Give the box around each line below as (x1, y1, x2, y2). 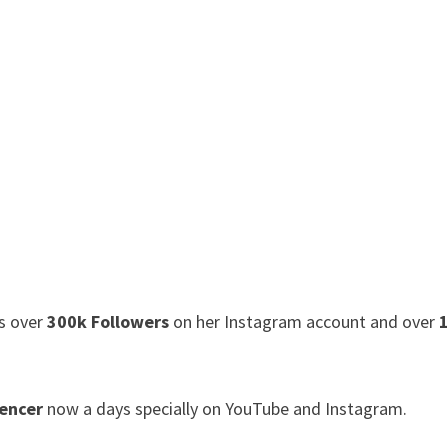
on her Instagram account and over (169, 310, 436, 334)
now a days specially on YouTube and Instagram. (43, 397, 408, 421)
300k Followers (47, 310, 170, 334)
